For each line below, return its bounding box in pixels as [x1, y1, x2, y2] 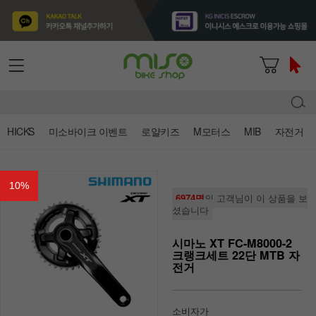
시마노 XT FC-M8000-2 [172, 234, 292, 251]
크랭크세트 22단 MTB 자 [172, 246, 300, 263]
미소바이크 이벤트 [48, 123, 127, 138]
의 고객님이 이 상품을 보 [205, 190, 308, 205]
